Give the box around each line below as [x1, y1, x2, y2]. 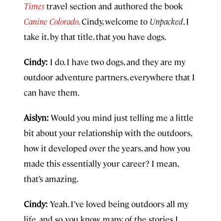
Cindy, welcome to [81, 16, 149, 27]
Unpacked [149, 16, 183, 27]
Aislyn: [24, 112, 49, 123]
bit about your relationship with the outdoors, [24, 127, 191, 138]
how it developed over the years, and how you [24, 143, 190, 153]
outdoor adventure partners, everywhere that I [24, 72, 195, 82]
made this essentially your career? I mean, [24, 158, 178, 169]
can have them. [24, 87, 79, 98]
